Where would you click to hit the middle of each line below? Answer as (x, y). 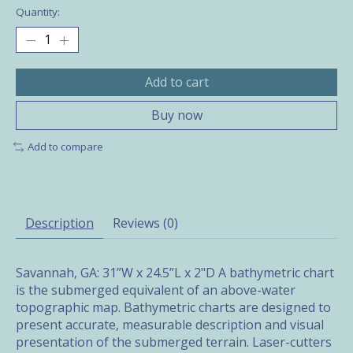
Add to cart (176, 82)
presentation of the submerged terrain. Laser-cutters (174, 342)
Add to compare (65, 147)
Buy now (176, 115)
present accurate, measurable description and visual (170, 325)
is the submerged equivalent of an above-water (156, 290)
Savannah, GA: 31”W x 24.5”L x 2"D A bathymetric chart (175, 273)
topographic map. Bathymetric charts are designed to (173, 308)
